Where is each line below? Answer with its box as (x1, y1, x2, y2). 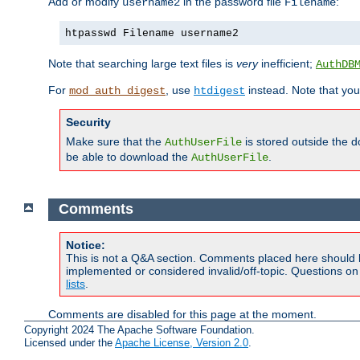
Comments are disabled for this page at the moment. (48, 308, 317, 321)
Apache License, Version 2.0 (115, 336, 248, 349)
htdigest (194, 84, 245, 97)
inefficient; (258, 56, 316, 70)
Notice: (66, 239, 105, 252)
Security (66, 115, 111, 129)
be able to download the (66, 149, 191, 163)
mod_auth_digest (69, 84, 166, 97)
